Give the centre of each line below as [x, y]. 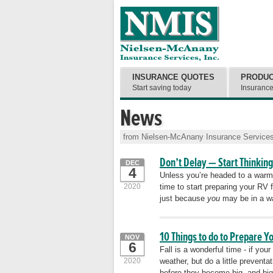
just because [183, 198]
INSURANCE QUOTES [173, 77]
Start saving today [162, 88]
